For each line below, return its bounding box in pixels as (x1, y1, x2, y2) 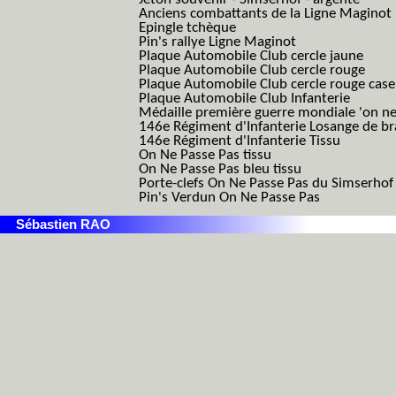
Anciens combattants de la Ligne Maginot (139, 6, 392, 21)
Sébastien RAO (16, 217, 110, 232)
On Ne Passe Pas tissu (139, 148, 271, 163)
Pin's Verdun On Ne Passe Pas (139, 190, 320, 205)
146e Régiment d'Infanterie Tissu (139, 133, 340, 148)
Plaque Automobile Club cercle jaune (139, 49, 363, 64)
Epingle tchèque (139, 20, 236, 35)
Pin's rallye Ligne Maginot (139, 34, 296, 49)
